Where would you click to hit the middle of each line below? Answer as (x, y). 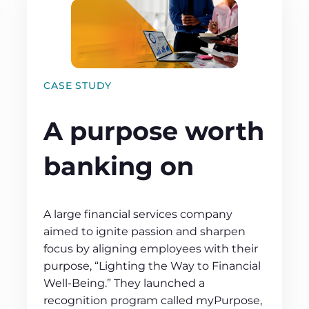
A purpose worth (154, 131)
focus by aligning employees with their (151, 248)
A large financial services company (138, 214)
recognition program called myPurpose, (153, 300)
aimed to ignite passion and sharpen (145, 231)
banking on (119, 167)
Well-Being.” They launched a (124, 283)
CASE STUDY (78, 85)
